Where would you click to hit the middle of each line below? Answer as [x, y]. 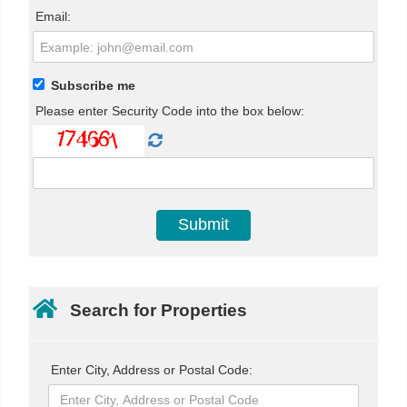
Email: [54, 16]
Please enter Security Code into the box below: [170, 110]
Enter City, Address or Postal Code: [152, 369]
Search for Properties [159, 309]
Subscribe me [94, 85]
